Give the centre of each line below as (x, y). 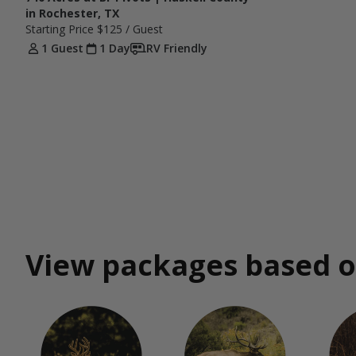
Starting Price (61, 29)
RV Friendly (177, 48)
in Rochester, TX (72, 14)
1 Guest (62, 48)
